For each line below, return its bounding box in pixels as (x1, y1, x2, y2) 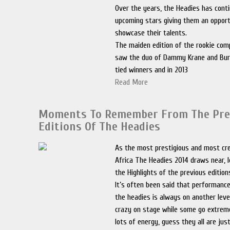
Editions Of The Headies (39, 120, 161, 133)
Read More (115, 78, 148, 87)
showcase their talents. (115, 28, 187, 37)
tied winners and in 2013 (115, 65, 188, 74)
